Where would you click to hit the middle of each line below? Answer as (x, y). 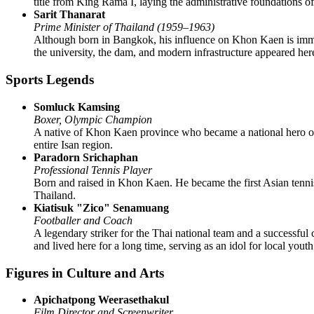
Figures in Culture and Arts (85, 273)
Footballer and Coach (83, 220)
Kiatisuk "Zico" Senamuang (101, 207)
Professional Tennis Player (93, 170)
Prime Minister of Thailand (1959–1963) (124, 27)
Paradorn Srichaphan (86, 157)
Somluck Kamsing (77, 107)
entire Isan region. (73, 144)
